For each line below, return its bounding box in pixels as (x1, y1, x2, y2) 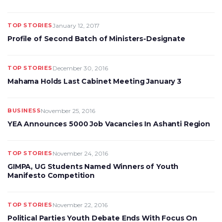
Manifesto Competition (7, 171, 95, 180)
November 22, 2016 (52, 201, 108, 209)
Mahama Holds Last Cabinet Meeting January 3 (7, 77, 181, 86)
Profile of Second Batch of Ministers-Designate (7, 34, 185, 43)
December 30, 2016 (52, 64, 108, 72)
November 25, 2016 (41, 107, 95, 114)
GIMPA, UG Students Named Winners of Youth (7, 162, 179, 171)
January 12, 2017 (52, 22, 100, 29)
